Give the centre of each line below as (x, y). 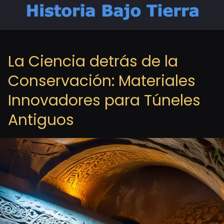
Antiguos (41, 120)
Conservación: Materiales (102, 81)
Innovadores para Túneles (104, 100)
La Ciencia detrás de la (93, 61)
